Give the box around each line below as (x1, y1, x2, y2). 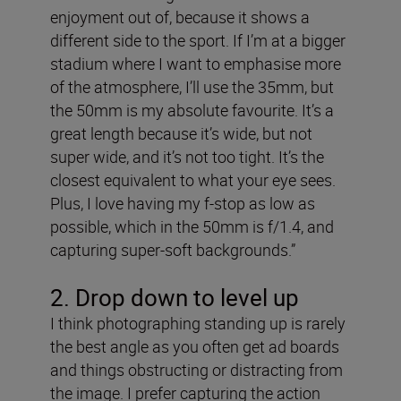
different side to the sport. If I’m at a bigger (50, 29, 346, 51)
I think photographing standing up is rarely (50, 311, 346, 334)
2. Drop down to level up (50, 281, 299, 313)
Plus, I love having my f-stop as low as (50, 192, 315, 214)
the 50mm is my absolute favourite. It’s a (50, 98, 334, 121)
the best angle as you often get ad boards (50, 335, 339, 357)
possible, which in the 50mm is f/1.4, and (50, 215, 334, 237)
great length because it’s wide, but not (50, 122, 312, 144)
